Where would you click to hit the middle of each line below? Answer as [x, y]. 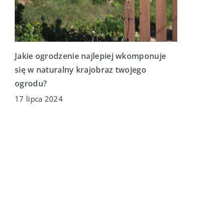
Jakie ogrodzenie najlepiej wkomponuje [91, 56]
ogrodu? [31, 83]
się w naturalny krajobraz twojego [81, 69]
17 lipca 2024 [39, 98]
